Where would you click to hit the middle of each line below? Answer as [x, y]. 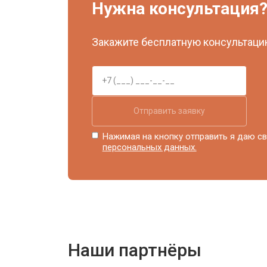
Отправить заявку [169, 111]
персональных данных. [149, 147]
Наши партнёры [135, 250]
